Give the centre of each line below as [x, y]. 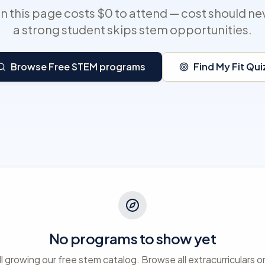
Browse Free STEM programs [78, 67]
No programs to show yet [132, 238]
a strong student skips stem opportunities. [132, 29]
